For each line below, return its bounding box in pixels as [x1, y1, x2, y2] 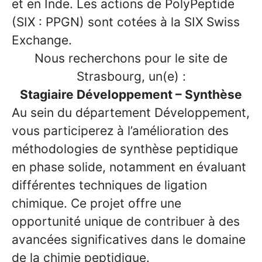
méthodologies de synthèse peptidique [12, 142, 238, 156]
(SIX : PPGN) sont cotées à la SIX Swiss [12, 15, 240, 29]
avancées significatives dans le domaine [12, 232, 246, 247]
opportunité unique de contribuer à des [12, 214, 240, 229]
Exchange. [12, 33, 72, 47]
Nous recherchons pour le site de [35, 51, 227, 65]
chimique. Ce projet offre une [12, 196, 181, 211]
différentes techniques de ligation [12, 178, 207, 192]
